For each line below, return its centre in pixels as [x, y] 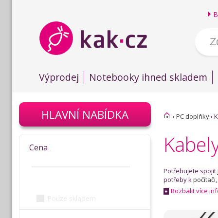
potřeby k [178, 180]
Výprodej [59, 77]
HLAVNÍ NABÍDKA [85, 114]
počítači [204, 180]
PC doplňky [193, 116]
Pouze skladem [72, 198]
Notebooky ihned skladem [148, 77]
